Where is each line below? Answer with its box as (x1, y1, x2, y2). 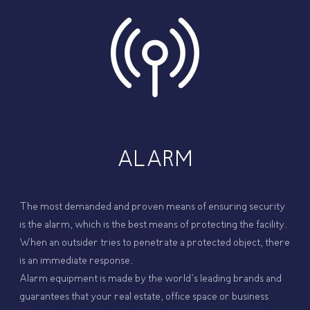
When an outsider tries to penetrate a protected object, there (19, 237, 291, 250)
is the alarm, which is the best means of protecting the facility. (19, 219, 288, 232)
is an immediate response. (19, 255, 134, 268)
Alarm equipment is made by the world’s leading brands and (19, 273, 282, 286)
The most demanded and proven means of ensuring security (19, 201, 286, 214)
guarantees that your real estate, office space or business (19, 291, 269, 304)
